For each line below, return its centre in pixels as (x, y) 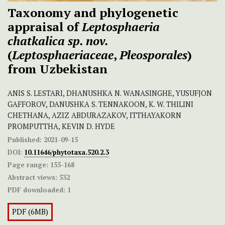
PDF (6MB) (30, 211)
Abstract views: (32, 177)
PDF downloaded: (36, 190)
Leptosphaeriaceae (63, 54)
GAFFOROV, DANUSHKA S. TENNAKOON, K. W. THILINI (100, 104)
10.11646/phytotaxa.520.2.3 (67, 152)
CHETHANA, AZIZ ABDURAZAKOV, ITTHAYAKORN (94, 115)
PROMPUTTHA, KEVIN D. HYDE (61, 126)
